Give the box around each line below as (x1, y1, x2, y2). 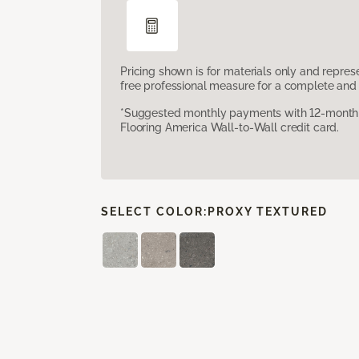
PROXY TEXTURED (208, 204, 328, 218)
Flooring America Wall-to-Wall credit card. (120, 120, 340, 134)
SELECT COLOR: (101, 204, 208, 218)
